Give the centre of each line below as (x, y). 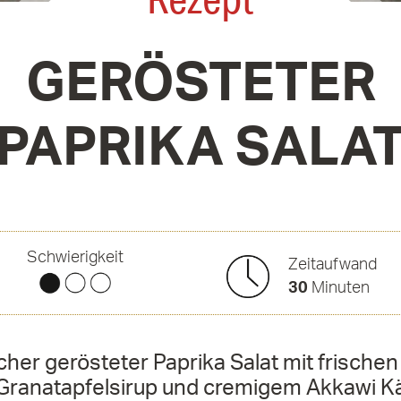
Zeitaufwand (332, 264)
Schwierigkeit (75, 257)
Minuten (338, 287)
